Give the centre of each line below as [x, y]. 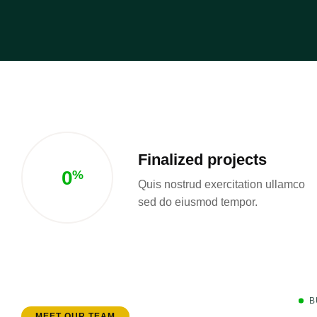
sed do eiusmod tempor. [198, 202]
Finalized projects [202, 159]
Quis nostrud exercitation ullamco [221, 184]
